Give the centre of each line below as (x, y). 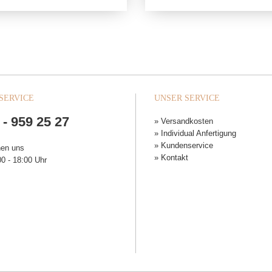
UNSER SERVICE (187, 98)
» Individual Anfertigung (195, 133)
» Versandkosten (184, 121)
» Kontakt (171, 158)
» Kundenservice (184, 145)
